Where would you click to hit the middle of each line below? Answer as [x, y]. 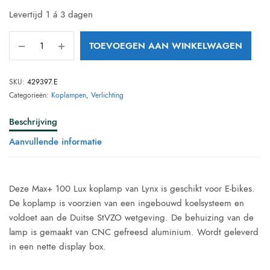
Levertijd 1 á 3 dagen [51, 14]
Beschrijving [33, 122]
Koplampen [69, 95]
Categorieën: [30, 95]
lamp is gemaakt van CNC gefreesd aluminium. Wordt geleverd [134, 232]
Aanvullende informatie [55, 142]
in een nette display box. [58, 246]
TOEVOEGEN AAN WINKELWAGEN [166, 46]
